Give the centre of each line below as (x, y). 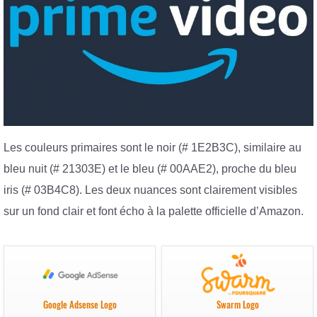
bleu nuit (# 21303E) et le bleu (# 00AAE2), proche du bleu (150, 168)
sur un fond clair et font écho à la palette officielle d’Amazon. (154, 211)
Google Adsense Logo (80, 305)
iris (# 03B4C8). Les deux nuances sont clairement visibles (150, 190)
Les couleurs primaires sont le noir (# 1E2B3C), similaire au (152, 147)
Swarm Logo (237, 305)
